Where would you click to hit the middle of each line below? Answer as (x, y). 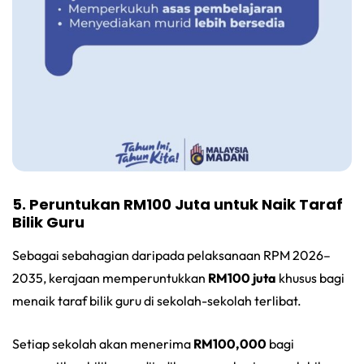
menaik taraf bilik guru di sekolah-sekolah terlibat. (157, 300)
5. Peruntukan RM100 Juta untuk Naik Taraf (178, 204)
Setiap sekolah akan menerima (103, 343)
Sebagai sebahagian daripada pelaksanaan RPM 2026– (171, 255)
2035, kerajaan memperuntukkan (110, 277)
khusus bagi (310, 277)
